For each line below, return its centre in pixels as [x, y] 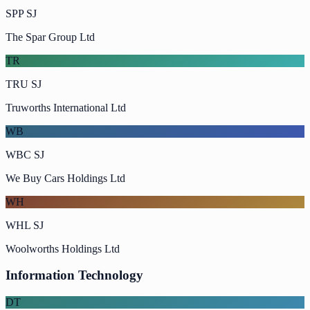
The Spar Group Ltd [50, 37]
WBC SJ [25, 154]
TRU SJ [24, 84]
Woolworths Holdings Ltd [63, 248]
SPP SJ [21, 13]
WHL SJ [25, 225]
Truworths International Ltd [66, 107]
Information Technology [74, 275]
